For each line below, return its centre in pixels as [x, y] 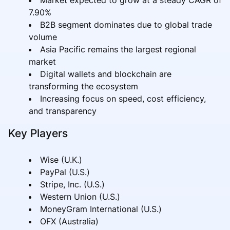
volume [43, 37]
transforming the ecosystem [83, 86]
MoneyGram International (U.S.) [101, 209]
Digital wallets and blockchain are [106, 74]
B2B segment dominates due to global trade [126, 24]
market [42, 61]
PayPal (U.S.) [65, 172]
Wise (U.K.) [61, 159]
